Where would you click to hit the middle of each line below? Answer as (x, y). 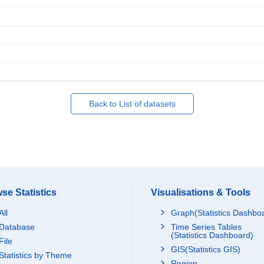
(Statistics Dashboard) (212, 235)
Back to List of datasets (132, 104)
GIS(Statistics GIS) (206, 249)
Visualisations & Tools (201, 192)
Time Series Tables (206, 227)
